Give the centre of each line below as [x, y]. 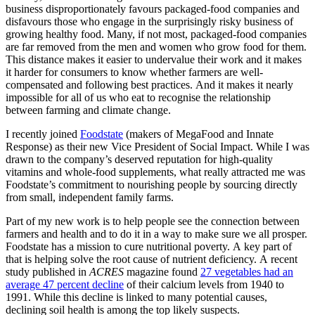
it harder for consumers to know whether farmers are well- [134, 72]
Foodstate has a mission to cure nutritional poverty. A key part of [149, 247]
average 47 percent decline [65, 285]
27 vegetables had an [247, 272]
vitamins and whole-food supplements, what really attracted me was [155, 172]
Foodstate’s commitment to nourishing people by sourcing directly [152, 185]
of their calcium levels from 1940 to [204, 285]
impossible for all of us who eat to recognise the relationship [138, 98]
